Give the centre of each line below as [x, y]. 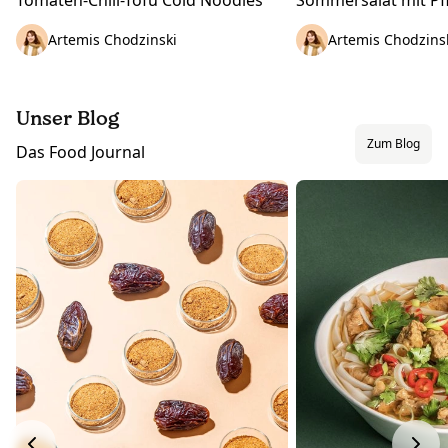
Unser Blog [68, 117]
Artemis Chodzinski [112, 39]
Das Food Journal [80, 151]
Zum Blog [393, 143]
